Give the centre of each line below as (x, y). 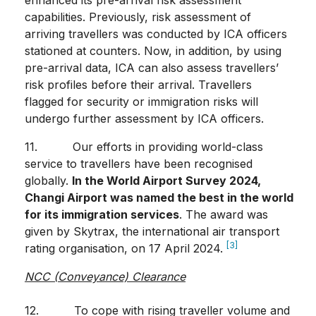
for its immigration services (102, 215)
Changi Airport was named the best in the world (159, 198)
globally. (48, 181)
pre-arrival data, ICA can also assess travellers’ (152, 68)
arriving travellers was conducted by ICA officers (156, 34)
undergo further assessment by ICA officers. (144, 119)
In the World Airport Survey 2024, (166, 181)
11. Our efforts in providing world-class (144, 147)
